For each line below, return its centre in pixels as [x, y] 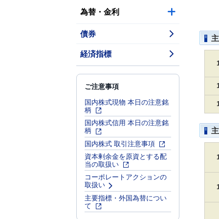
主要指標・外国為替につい [126, 197]
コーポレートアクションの [126, 177]
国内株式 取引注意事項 [121, 143]
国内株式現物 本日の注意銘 [127, 102]
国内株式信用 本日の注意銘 [127, 122]
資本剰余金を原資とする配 [126, 156]
